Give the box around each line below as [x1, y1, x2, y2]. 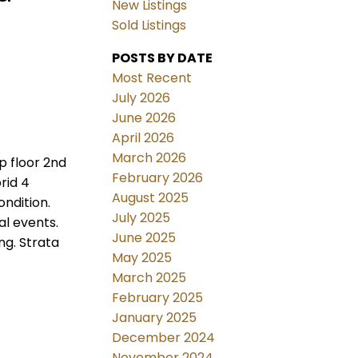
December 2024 [112, 328, 216, 348]
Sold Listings [112, 16, 187, 35]
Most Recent [112, 69, 193, 88]
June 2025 [112, 229, 177, 248]
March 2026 [112, 149, 187, 168]
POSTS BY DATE [112, 49, 213, 68]
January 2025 [112, 308, 197, 328]
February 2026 [112, 169, 204, 188]
